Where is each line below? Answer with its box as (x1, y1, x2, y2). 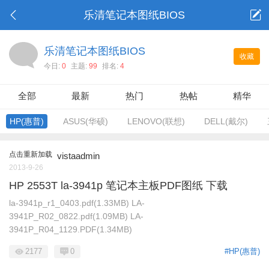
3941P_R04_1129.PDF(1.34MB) (9, 225, 132, 234)
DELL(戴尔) (204, 116, 248, 126)
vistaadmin (57, 151, 100, 161)
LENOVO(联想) (127, 116, 185, 126)
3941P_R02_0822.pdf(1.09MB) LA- (9, 211, 144, 221)
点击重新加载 (9, 150, 52, 159)
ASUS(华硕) (63, 116, 108, 126)
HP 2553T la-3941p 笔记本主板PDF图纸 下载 (9, 180, 228, 192)
